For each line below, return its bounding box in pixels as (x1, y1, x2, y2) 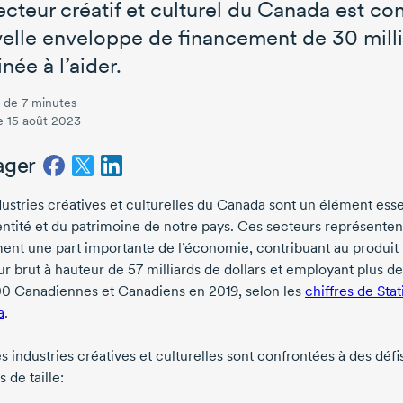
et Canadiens (98, 282, 189, 300)
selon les (242, 282, 305, 300)
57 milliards (128, 261, 201, 279)
